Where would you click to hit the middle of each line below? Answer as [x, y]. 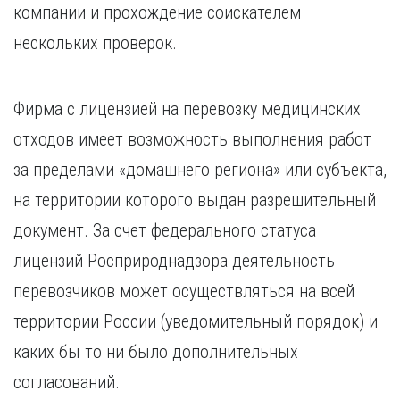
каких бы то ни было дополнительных [156, 352]
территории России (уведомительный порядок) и [196, 321]
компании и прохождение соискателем [157, 12]
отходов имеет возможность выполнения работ [192, 139]
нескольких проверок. [95, 43]
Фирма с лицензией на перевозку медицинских [187, 109]
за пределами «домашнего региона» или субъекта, [200, 170]
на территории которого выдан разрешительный [195, 200]
